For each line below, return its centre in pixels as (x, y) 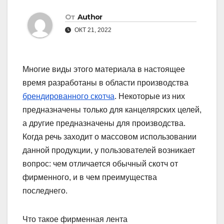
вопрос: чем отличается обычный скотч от (100, 164)
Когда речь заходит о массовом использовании (109, 137)
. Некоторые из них (150, 96)
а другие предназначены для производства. (104, 123)
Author (90, 17)
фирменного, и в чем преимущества (90, 177)
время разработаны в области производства (105, 83)
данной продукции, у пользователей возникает (109, 150)
